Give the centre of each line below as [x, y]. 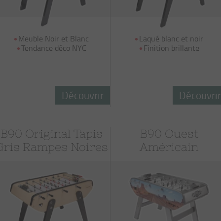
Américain [169, 147]
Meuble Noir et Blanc [54, 38]
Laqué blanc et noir [171, 38]
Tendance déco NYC [54, 48]
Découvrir [82, 95]
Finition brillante [171, 48]
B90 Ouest [169, 134]
